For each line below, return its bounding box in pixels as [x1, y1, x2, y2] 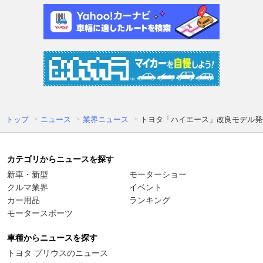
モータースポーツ [7, 208, 73, 218]
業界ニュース [83, 115, 129, 124]
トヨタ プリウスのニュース [7, 248, 108, 258]
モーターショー [129, 170, 187, 180]
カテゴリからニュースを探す [7, 154, 114, 164]
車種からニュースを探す [7, 233, 97, 243]
